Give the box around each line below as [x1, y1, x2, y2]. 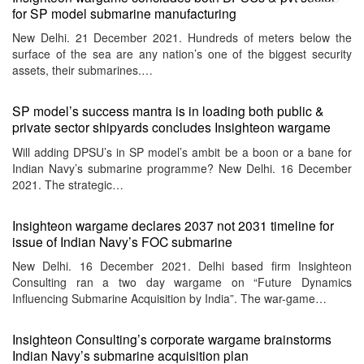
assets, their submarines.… [12, 62, 153, 79]
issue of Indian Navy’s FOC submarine [12, 232, 232, 250]
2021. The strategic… [12, 175, 123, 193]
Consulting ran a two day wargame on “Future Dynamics [12, 274, 352, 291]
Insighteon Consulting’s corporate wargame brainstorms [12, 330, 331, 349]
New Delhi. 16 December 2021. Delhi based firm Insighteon [12, 258, 352, 275]
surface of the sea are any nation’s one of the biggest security [12, 45, 352, 63]
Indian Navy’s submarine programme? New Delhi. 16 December [12, 159, 352, 176]
